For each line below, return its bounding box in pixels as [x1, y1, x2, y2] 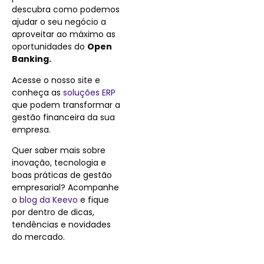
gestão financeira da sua [12, 111, 115, 123]
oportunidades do [12, 41, 87, 53]
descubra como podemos [12, 4, 120, 16]
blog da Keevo [17, 193, 78, 206]
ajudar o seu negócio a [12, 16, 106, 28]
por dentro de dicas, [12, 206, 94, 218]
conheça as [12, 86, 63, 98]
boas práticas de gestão [12, 169, 112, 181]
